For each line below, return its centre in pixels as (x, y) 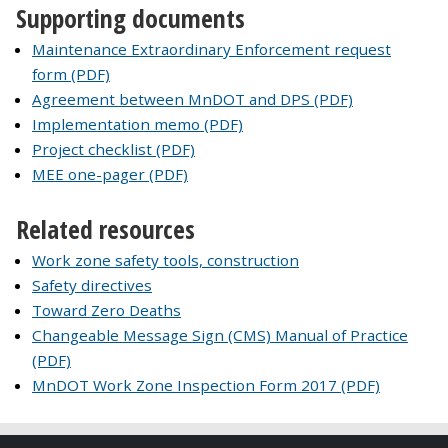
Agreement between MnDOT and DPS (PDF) (192, 99)
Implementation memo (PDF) (137, 124)
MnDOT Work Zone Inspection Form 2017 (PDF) (206, 385)
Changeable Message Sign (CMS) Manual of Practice (220, 335)
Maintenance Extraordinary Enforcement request (211, 49)
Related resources (105, 230)
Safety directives (92, 285)
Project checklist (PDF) (113, 149)
